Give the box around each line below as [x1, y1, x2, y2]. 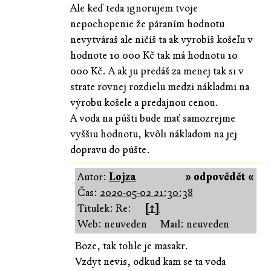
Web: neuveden [77, 217, 147, 230]
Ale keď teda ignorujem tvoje [70, 1, 198, 15]
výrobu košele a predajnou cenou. [70, 96, 218, 109]
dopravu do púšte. [70, 143, 150, 156]
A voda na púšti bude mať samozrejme [70, 111, 235, 125]
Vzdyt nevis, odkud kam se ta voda [74, 255, 226, 268]
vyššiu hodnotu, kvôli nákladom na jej [70, 127, 237, 140]
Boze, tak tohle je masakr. [74, 239, 188, 252]
